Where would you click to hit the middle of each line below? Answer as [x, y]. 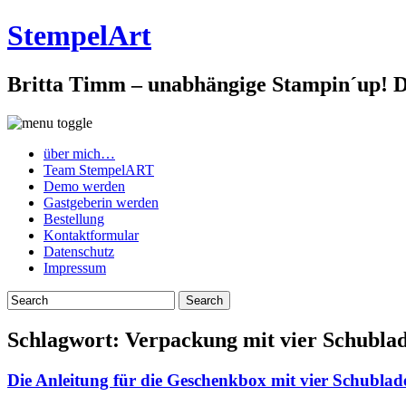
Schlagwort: [66, 339]
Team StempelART [99, 169]
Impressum [75, 267]
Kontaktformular [91, 235]
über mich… [79, 153]
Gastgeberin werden [101, 202]
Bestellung [74, 218]
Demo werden [84, 186]
